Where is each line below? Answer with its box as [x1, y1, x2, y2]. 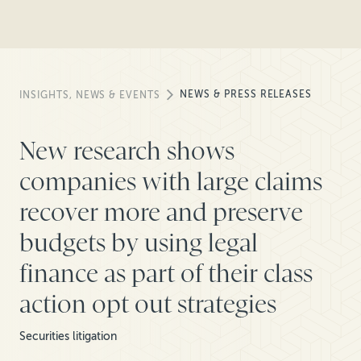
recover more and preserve [19, 197, 303, 227]
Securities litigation [19, 330, 117, 344]
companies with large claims [19, 167, 322, 197]
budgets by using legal [19, 228, 258, 258]
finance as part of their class [19, 259, 313, 288]
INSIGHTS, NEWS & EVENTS [19, 89, 161, 102]
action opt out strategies [19, 289, 282, 319]
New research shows [19, 136, 234, 166]
